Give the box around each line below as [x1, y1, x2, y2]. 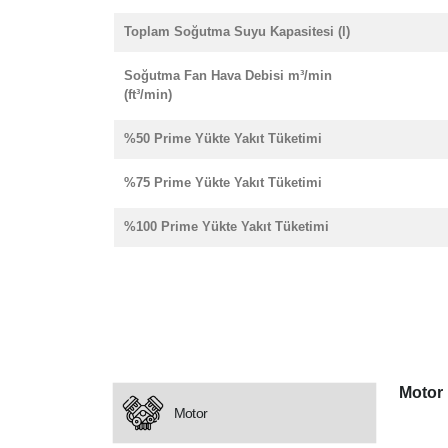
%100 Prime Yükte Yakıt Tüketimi [124, 219, 329, 234]
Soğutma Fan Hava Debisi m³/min [124, 68, 332, 83]
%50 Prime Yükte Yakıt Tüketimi [124, 131, 322, 146]
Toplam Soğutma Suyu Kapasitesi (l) [124, 24, 350, 39]
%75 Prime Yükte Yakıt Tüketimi [124, 175, 322, 190]
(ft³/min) [124, 87, 172, 102]
